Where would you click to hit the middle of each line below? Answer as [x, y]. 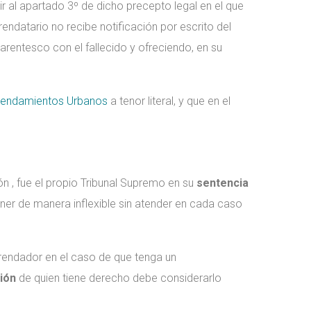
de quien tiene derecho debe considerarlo [119, 278]
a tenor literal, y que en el [169, 101]
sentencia [222, 183]
